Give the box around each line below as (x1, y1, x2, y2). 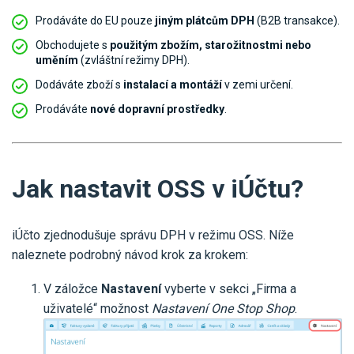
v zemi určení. (222, 78, 293, 92)
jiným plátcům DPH (155, 14, 254, 28)
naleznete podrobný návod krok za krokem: (12, 247, 248, 263)
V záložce (43, 281, 101, 297)
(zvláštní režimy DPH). (78, 54, 190, 67)
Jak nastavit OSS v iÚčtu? (12, 174, 303, 205)
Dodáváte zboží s (36, 78, 123, 92)
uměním (36, 54, 78, 67)
